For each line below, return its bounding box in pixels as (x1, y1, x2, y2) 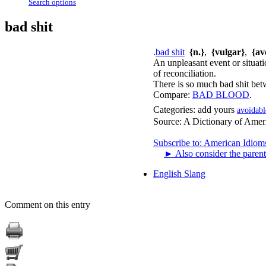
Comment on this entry (5, 199, 90, 210)
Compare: (153, 89, 190, 100)
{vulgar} (211, 46, 245, 57)
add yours (198, 104, 235, 115)
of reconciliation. (153, 68, 216, 78)
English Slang (153, 168, 205, 179)
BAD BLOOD (192, 89, 249, 100)
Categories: (153, 104, 195, 115)
